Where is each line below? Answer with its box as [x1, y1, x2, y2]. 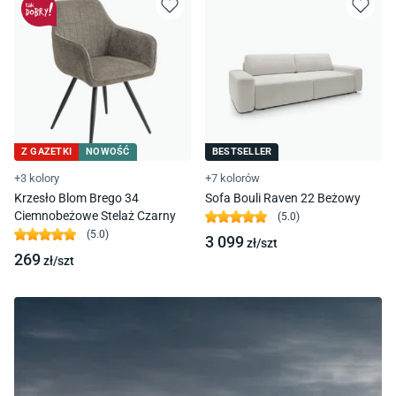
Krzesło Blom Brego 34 [14, 190, 139, 205]
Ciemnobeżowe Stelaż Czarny [14, 208, 176, 223]
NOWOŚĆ [86, 145, 130, 157]
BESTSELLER [212, 145, 272, 157]
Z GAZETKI [21, 145, 72, 157]
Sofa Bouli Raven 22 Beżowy [205, 190, 361, 205]
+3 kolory [14, 171, 59, 185]
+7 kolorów [205, 171, 260, 185]
